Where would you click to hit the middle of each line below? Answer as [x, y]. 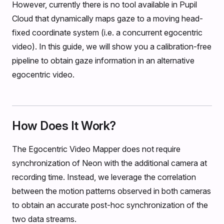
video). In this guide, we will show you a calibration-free [112, 46]
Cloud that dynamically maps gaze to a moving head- [107, 18]
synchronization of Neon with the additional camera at [109, 163]
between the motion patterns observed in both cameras [111, 191]
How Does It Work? [64, 126]
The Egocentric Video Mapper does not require [96, 149]
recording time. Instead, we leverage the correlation [104, 177]
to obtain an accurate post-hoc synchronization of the [110, 205]
